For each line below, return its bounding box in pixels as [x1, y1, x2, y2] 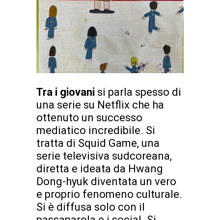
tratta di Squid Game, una [36, 137, 160, 149]
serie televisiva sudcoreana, [36, 149, 172, 162]
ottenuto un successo [36, 111, 142, 124]
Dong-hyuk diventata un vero [36, 175, 176, 188]
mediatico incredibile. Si [36, 124, 155, 137]
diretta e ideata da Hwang [36, 162, 163, 175]
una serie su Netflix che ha [36, 98, 164, 111]
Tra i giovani [36, 85, 97, 98]
